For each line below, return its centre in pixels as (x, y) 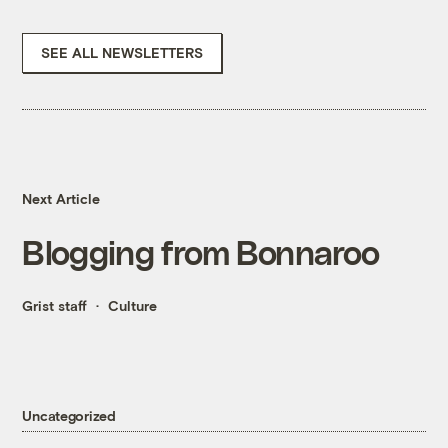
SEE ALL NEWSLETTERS (122, 53)
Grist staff (55, 306)
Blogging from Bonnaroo (201, 252)
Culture (133, 306)
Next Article (61, 199)
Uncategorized (69, 415)
